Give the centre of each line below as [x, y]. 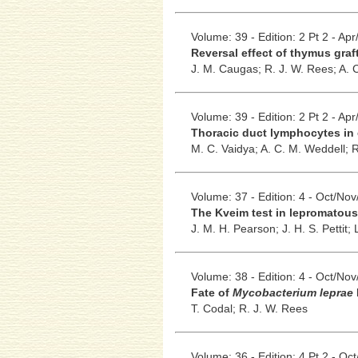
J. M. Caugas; [227, 68]
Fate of [211, 292]
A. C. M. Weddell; [306, 148]
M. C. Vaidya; [225, 148]
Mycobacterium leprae [292, 292]
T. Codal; [215, 308]
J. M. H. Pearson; [236, 228]
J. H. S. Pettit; [318, 228]
